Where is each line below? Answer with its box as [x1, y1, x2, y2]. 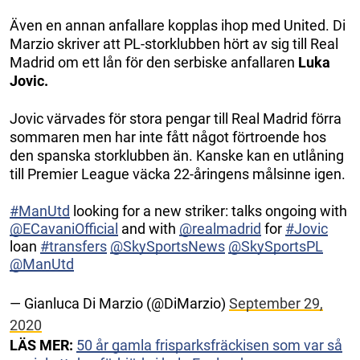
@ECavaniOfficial [10, 219, 118, 237]
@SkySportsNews [110, 237, 225, 255]
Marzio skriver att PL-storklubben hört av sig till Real [10, 35, 338, 52]
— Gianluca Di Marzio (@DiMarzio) [10, 294, 229, 312]
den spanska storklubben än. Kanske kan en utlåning [10, 146, 344, 164]
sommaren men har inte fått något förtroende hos [10, 128, 326, 145]
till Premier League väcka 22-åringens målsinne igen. [10, 165, 346, 182]
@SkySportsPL [228, 237, 323, 255]
